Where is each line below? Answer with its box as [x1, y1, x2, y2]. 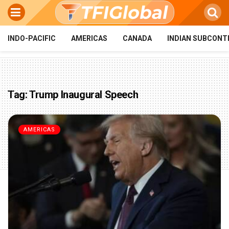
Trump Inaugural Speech [29, 88, 139, 101]
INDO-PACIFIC [8, 34, 56, 42]
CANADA [123, 34, 152, 42]
